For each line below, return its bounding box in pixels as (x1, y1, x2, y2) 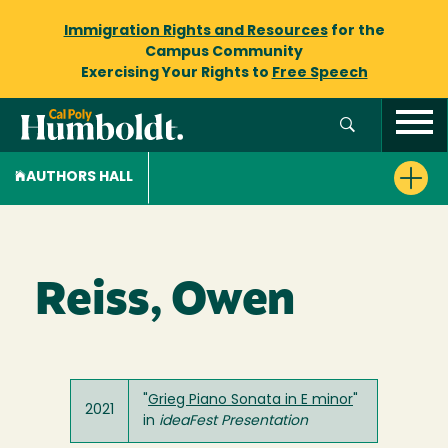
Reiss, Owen (35, 280, 295, 325)
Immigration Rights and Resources (63, 24, 328, 39)
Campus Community (145, 45, 303, 60)
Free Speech (271, 66, 368, 81)
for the (327, 24, 385, 39)
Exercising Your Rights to (80, 66, 272, 81)
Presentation (221, 414, 308, 429)
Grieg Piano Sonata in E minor (148, 393, 353, 408)
